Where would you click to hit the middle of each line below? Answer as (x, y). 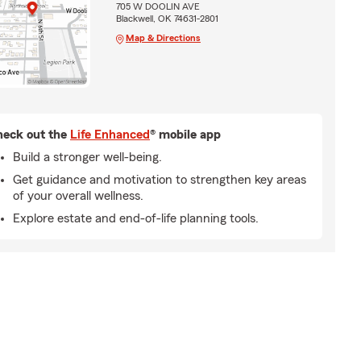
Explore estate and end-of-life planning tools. (136, 218)
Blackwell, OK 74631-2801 (167, 18)
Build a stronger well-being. (87, 157)
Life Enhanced (110, 134)
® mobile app (185, 134)
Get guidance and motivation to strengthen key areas (160, 179)
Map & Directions (163, 37)
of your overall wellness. (78, 195)
